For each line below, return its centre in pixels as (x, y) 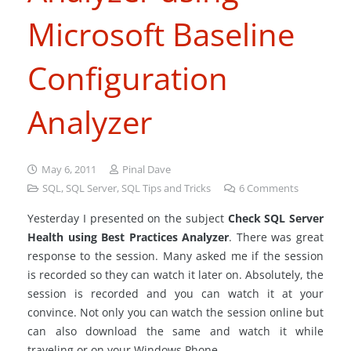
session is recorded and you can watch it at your (175, 293)
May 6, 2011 (69, 170)
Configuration (128, 78)
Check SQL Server (275, 218)
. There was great (277, 237)
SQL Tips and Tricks (166, 188)
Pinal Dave (146, 170)
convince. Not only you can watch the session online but (175, 312)
